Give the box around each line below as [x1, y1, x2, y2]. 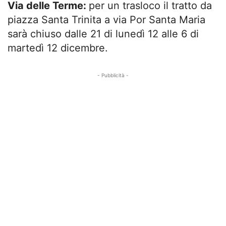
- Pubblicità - [97, 72, 129, 78]
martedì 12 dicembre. [8, 41, 108, 54]
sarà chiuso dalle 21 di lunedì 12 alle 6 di [8, 27, 199, 40]
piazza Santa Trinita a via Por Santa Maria [8, 13, 205, 26]
